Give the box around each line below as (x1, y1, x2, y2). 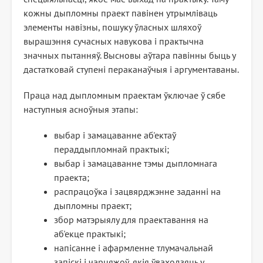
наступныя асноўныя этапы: (23, 103, 138, 116)
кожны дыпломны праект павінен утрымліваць (23, 7, 217, 19)
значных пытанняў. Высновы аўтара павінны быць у (23, 49, 235, 62)
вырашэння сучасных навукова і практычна (23, 35, 204, 48)
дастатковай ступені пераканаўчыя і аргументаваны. (23, 63, 239, 76)
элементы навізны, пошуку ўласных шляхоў (23, 21, 201, 33)
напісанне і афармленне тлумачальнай (54, 242, 213, 254)
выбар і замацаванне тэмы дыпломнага (54, 157, 217, 170)
